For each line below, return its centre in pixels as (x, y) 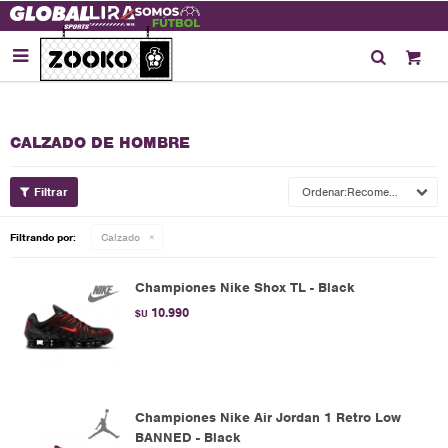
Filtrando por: (43, 237)
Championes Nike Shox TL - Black (245, 287)
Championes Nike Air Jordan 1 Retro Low (268, 417)
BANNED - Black (188, 437)
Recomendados (368, 192)
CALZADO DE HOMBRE (100, 143)
